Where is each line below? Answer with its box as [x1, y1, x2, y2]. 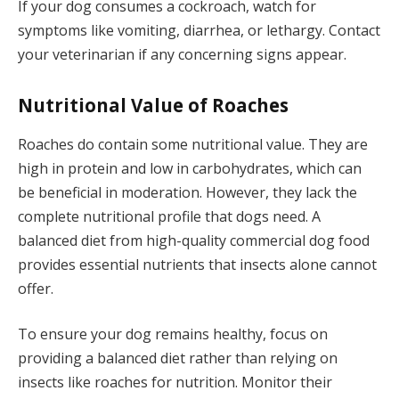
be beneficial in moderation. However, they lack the [18, 182, 357, 202]
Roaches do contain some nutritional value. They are [18, 134, 368, 154]
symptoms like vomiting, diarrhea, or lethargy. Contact [18, 20, 380, 41]
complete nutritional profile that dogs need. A [18, 206, 321, 226]
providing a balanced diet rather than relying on [18, 348, 338, 369]
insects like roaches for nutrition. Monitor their [18, 372, 332, 393]
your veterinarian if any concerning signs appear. [18, 45, 346, 65]
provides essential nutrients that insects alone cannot [18, 254, 377, 274]
